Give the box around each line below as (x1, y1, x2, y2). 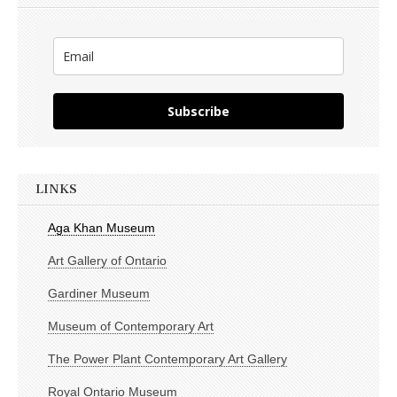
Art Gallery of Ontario (48, 253, 167, 269)
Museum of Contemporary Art (48, 319, 214, 334)
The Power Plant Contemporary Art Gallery (48, 352, 287, 367)
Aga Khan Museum (48, 221, 155, 236)
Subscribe (167, 103, 230, 121)
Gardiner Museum (48, 286, 150, 301)
